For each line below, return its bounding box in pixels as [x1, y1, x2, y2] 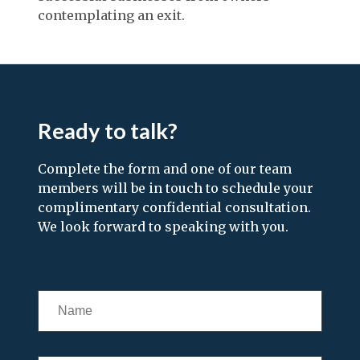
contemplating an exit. [38, 6, 185, 23]
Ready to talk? [38, 117, 178, 144]
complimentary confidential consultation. [38, 198, 311, 215]
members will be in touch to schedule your [38, 179, 313, 196]
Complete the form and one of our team [38, 160, 292, 177]
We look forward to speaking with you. [38, 218, 288, 235]
